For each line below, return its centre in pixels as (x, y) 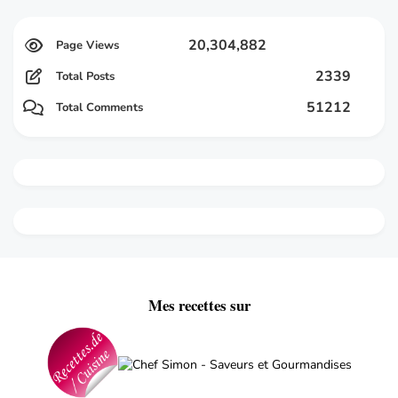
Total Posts (85, 76)
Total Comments (99, 107)
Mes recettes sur (199, 305)
